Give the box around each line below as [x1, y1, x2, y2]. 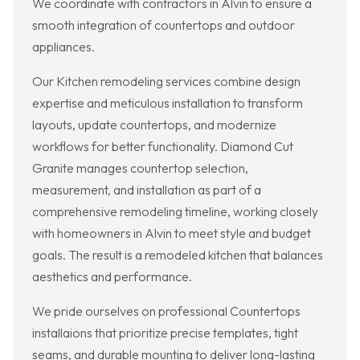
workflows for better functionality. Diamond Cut [32, 138, 293, 155]
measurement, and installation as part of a [32, 182, 261, 198]
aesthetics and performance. [32, 268, 192, 285]
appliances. [32, 39, 95, 55]
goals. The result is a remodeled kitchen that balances [32, 247, 323, 264]
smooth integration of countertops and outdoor [32, 17, 295, 34]
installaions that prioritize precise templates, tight [32, 325, 298, 342]
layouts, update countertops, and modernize [32, 117, 276, 133]
